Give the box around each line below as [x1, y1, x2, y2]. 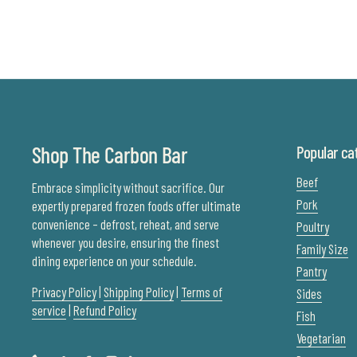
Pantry [296, 263, 327, 279]
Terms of [181, 284, 222, 300]
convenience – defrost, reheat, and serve [32, 216, 219, 232]
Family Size [296, 241, 348, 257]
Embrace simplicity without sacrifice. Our [32, 179, 225, 195]
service [32, 302, 66, 318]
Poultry [296, 218, 329, 234]
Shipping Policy [104, 284, 174, 300]
